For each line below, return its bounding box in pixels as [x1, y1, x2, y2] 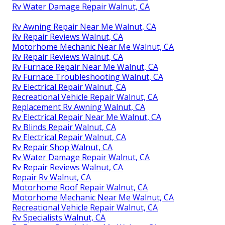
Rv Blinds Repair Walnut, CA [12, 122, 116, 133]
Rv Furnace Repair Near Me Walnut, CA [12, 61, 158, 73]
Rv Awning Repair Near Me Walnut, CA [12, 21, 156, 33]
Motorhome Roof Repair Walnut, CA [12, 182, 148, 193]
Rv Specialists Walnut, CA [12, 212, 105, 223]
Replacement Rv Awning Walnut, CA [12, 101, 145, 113]
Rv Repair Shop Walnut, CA [12, 142, 113, 153]
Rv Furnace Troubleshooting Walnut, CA [12, 71, 163, 83]
